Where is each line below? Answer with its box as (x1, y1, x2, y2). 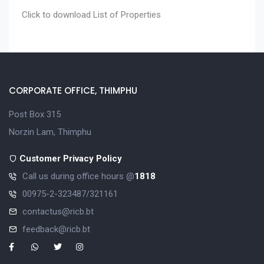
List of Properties (93, 9, 161, 20)
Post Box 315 (9, 109, 61, 120)
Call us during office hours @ (22, 171, 134, 182)
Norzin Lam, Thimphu (9, 127, 91, 138)
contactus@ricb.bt (22, 206, 94, 217)
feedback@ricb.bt (22, 224, 90, 235)
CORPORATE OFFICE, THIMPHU (9, 84, 137, 97)
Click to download (22, 9, 93, 20)
